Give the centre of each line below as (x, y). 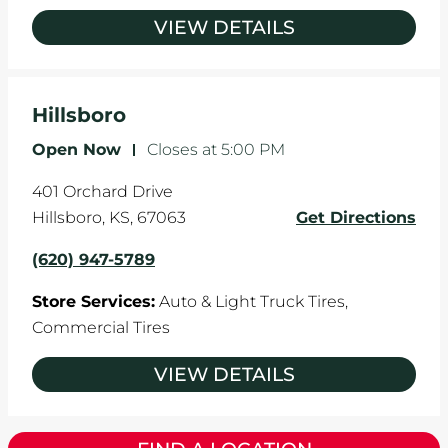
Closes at (182, 149)
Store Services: (93, 301)
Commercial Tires (101, 327)
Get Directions (356, 217)
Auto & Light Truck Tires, (253, 301)
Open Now (76, 149)
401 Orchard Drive (102, 191)
